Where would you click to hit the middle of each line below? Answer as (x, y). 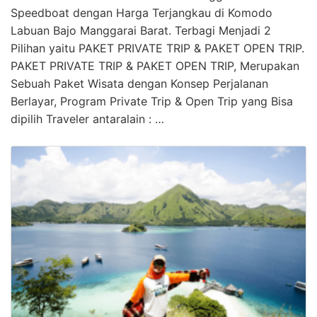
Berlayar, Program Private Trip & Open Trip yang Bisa (152, 102)
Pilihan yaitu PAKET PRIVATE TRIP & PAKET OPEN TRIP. (157, 48)
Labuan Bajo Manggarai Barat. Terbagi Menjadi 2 (141, 31)
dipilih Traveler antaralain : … (87, 119)
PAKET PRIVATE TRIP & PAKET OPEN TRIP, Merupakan (155, 66)
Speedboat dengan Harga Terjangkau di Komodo (142, 13)
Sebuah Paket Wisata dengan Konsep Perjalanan (139, 84)
